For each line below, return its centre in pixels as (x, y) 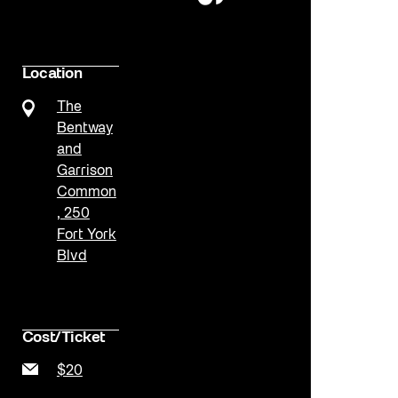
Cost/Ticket (63, 338)
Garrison (84, 171)
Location (52, 74)
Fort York (86, 235)
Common (86, 192)
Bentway (84, 128)
